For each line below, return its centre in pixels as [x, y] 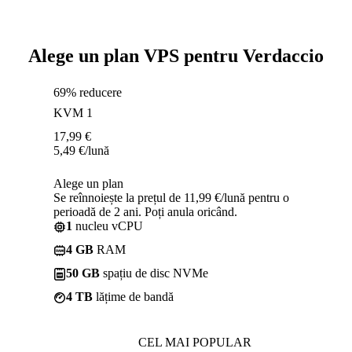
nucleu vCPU [108, 225]
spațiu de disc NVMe [154, 273]
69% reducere [88, 92]
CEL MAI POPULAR [195, 342]
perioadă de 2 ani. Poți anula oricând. [145, 211]
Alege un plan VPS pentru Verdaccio [176, 55]
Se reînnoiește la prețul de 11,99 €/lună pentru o [171, 197]
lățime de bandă [133, 296]
